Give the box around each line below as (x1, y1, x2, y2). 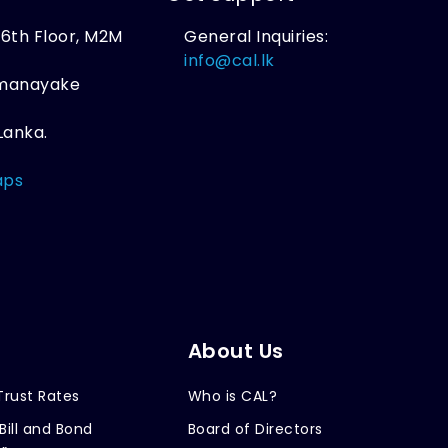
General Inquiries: (184, 24, 329, 48)
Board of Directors (187, 418, 323, 439)
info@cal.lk (184, 48, 275, 72)
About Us (187, 336, 284, 365)
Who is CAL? (187, 385, 278, 406)
